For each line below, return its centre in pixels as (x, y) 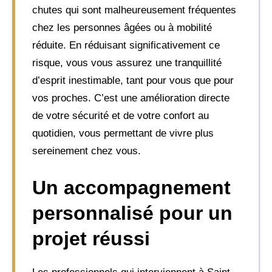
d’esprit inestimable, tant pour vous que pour (133, 80)
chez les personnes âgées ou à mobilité (122, 27)
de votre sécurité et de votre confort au (121, 115)
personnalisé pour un (132, 213)
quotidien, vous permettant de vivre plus (123, 133)
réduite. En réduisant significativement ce (126, 45)
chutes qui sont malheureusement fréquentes (134, 10)
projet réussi (91, 239)
